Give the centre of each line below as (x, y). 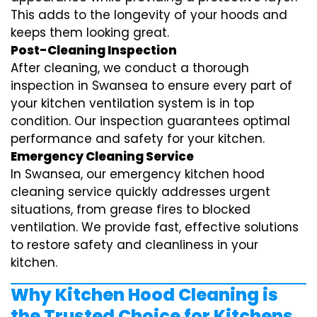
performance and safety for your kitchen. (138, 139)
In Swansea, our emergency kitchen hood (138, 174)
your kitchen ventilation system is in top (132, 104)
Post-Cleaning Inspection (94, 51)
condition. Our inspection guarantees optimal (150, 121)
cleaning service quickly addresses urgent (140, 192)
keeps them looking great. (90, 33)
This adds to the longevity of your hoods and (149, 15)
